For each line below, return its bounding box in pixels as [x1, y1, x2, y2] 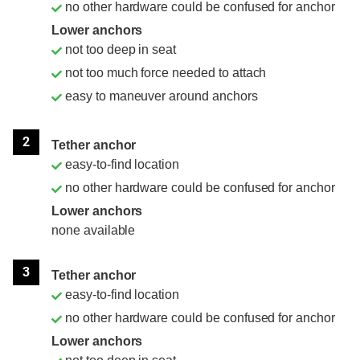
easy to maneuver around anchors [65, 89, 258, 104]
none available [51, 223, 136, 238]
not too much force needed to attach [65, 66, 267, 80]
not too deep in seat [65, 43, 177, 57]
